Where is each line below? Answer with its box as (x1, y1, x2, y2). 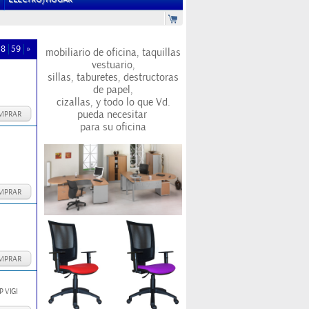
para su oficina (80, 121, 146, 133)
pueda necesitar (77, 108, 147, 121)
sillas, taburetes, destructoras (48, 71, 179, 83)
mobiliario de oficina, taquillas (46, 46, 181, 59)
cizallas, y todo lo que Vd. (56, 96, 170, 108)
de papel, (93, 83, 133, 96)
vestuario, (91, 59, 135, 71)
